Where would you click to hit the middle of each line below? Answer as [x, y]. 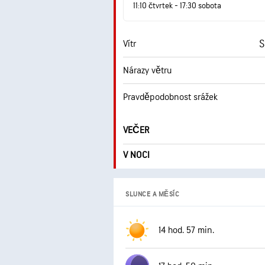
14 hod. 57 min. [186, 230]
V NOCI [136, 155]
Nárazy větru [147, 70]
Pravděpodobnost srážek [170, 97]
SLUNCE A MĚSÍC [152, 194]
